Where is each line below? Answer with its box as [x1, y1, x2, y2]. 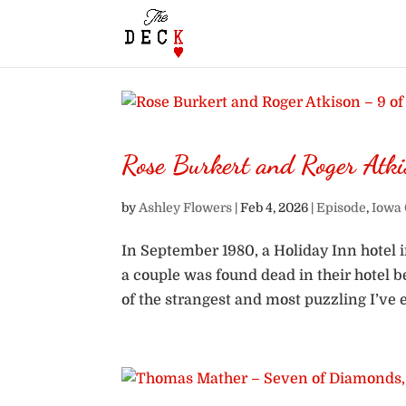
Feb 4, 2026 [240, 200, 309, 215]
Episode [316, 200, 367, 215]
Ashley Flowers [139, 200, 233, 215]
